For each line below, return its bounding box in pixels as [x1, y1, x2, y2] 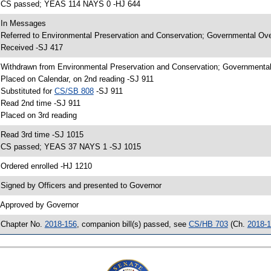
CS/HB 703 [188, 220, 228, 229]
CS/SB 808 [54, 87, 94, 96]
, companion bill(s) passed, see [76, 220, 189, 229]
